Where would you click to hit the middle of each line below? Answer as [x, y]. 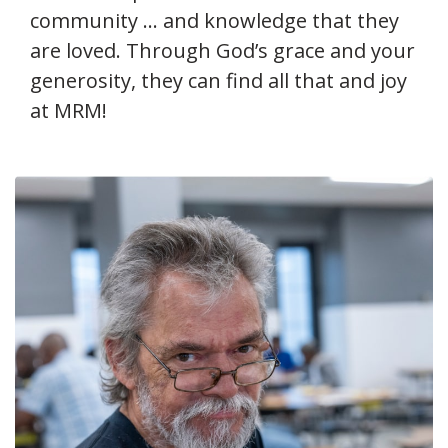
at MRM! [68, 111]
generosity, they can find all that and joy [218, 81]
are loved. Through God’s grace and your [222, 51]
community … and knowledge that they [214, 21]
